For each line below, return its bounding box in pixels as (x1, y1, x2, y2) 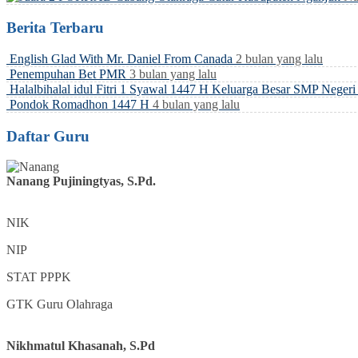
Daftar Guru (6, 127, 89, 145)
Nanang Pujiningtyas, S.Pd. (6, 174, 156, 189)
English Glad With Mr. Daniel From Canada (10, 51, 233, 66)
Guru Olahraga (37, 297, 113, 312)
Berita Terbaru (6, 19, 104, 37)
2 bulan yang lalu (236, 51, 323, 66)
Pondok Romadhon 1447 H (10, 97, 149, 111)
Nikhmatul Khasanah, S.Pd (6, 339, 155, 353)
